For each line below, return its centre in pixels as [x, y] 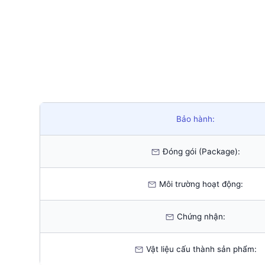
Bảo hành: [195, 119]
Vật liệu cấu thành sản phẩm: [200, 249]
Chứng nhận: [200, 216]
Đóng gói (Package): [200, 151]
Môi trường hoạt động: [200, 184]
